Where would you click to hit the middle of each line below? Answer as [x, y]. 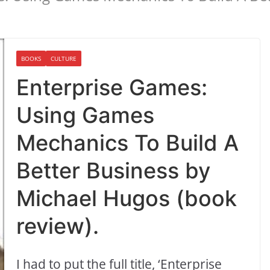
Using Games [86, 115]
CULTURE [64, 59]
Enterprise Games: [112, 88]
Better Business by [114, 171]
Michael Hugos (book [127, 199]
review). [58, 226]
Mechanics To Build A [128, 143]
